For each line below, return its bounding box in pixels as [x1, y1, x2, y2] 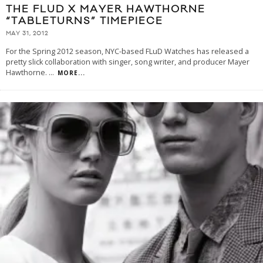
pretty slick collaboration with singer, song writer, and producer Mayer [6, 57, 249, 68]
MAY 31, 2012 [6, 30, 48, 38]
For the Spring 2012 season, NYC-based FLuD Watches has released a [6, 46, 249, 57]
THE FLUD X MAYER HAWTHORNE [6, 2, 205, 16]
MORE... [58, 69, 85, 77]
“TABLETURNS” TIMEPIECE [6, 14, 163, 28]
